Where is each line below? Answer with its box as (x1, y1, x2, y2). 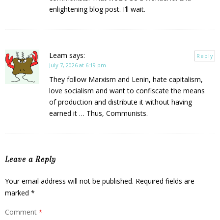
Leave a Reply (5, 154, 56, 164)
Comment (5, 207, 39, 217)
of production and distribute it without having (49, 97, 192, 107)
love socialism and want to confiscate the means (49, 85, 205, 95)
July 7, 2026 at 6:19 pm (49, 61, 106, 69)
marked (5, 188, 31, 197)
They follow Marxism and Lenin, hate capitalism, (49, 74, 203, 84)
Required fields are (136, 176, 194, 186)
